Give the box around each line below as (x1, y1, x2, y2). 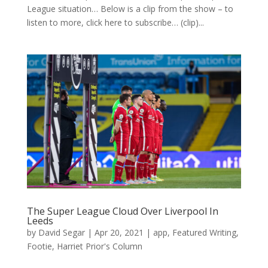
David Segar (38, 226, 85, 238)
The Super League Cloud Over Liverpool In (26, 204, 218, 218)
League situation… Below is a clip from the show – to (26, 2, 233, 14)
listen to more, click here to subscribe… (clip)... (26, 16, 204, 28)
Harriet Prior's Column (56, 240, 142, 252)
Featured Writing (172, 226, 236, 238)
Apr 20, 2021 (94, 226, 144, 238)
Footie (26, 240, 52, 252)
